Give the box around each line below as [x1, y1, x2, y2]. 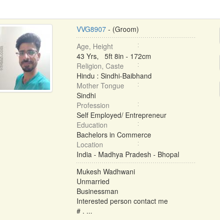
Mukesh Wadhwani [76, 166, 135, 176]
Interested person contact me [76, 196, 168, 206]
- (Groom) [106, 24, 139, 34]
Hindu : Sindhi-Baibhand [76, 71, 152, 81]
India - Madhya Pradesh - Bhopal [76, 149, 179, 159]
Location [76, 139, 103, 149]
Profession [76, 100, 110, 110]
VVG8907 [76, 24, 106, 34]
